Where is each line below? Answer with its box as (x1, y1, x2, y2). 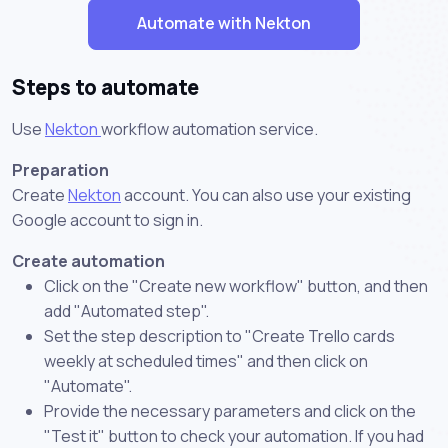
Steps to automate (12, 72, 199, 101)
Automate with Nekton (137, 12, 311, 35)
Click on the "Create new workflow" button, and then (44, 274, 428, 297)
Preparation (12, 158, 109, 181)
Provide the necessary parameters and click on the (44, 399, 416, 422)
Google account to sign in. (12, 208, 203, 231)
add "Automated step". (44, 299, 209, 322)
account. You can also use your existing (121, 183, 411, 206)
